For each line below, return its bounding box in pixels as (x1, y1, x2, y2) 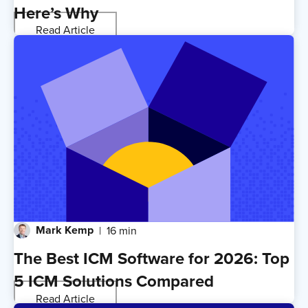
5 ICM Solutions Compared (14, 269, 214, 294)
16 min (107, 223, 137, 239)
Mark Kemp (36, 222, 93, 239)
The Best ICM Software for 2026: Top (14, 246, 289, 271)
